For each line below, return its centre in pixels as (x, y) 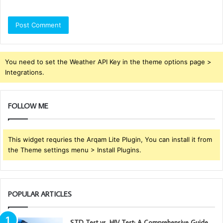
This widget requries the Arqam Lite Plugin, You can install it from (110, 139)
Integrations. (25, 72)
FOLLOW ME (28, 106)
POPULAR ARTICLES (40, 194)
